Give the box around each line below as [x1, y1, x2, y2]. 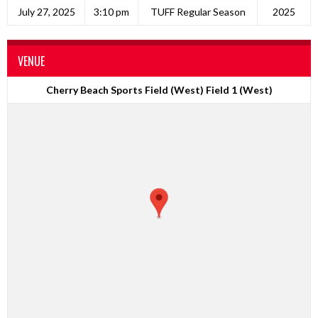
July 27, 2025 [17, 6, 75, 18]
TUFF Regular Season [150, 6, 246, 18]
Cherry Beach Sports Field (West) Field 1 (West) [45, 84, 273, 96]
